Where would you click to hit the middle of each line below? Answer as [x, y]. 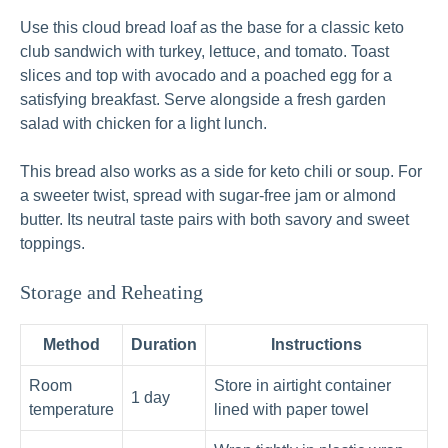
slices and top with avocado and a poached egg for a [206, 76]
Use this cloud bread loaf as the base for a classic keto [212, 28]
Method [71, 345]
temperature [71, 410]
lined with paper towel [291, 410]
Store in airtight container [302, 386]
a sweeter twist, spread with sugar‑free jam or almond [208, 196]
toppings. [52, 244]
